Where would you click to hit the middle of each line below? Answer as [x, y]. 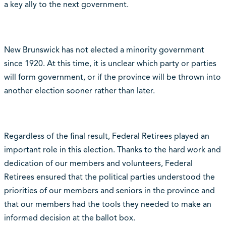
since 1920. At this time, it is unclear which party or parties [110, 64]
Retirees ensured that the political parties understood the [109, 177]
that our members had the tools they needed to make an [107, 205]
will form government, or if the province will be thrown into [112, 77]
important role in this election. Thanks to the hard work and [112, 150]
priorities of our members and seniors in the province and [109, 191]
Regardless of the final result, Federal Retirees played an [106, 136]
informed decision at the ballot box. [69, 218]
